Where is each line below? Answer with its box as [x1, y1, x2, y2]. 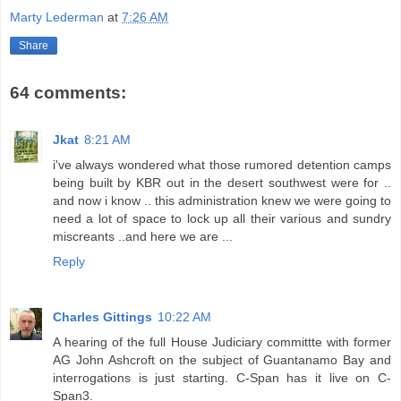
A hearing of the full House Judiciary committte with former [53, 334, 391, 349]
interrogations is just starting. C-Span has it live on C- [53, 370, 391, 385]
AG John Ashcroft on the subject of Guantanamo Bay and [53, 352, 391, 367]
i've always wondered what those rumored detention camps [53, 157, 391, 172]
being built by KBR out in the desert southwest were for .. [53, 175, 391, 190]
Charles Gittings [53, 309, 152, 324]
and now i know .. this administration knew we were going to [53, 192, 391, 208]
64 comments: [10, 83, 126, 103]
